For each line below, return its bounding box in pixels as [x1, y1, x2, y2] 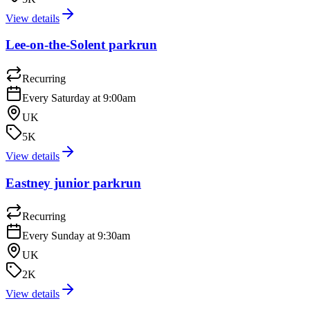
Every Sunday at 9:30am [22, 230, 130, 242]
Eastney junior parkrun [6, 175, 141, 190]
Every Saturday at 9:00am [22, 91, 136, 104]
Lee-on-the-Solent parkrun [6, 37, 157, 53]
